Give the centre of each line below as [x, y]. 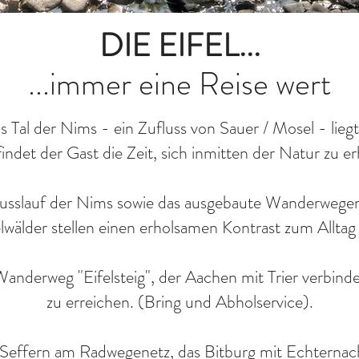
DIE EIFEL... [179, 45]
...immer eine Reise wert [179, 84]
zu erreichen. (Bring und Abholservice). [179, 302]
